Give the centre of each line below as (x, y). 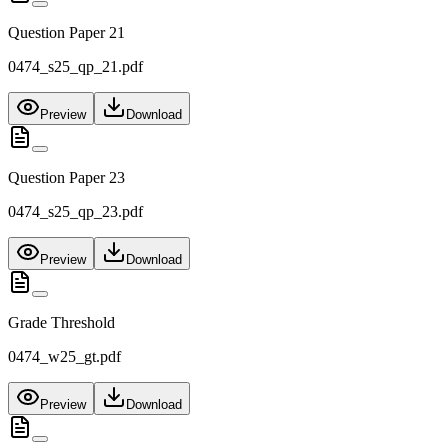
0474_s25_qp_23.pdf (75, 212)
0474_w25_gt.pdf (64, 357)
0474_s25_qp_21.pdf (75, 67)
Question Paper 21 (66, 33)
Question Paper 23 (66, 178)
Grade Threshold (61, 323)
